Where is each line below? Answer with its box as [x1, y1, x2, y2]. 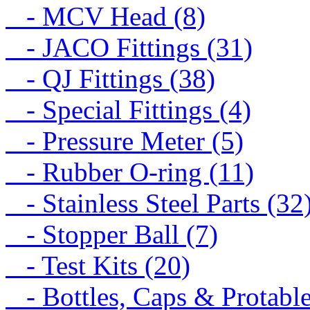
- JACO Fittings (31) [6, 32, 253, 62]
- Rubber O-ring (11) [6, 156, 254, 187]
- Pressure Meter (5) [6, 125, 244, 156]
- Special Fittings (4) [6, 94, 251, 125]
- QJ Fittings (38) [6, 63, 215, 93]
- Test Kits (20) [6, 250, 190, 280]
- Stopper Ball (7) [6, 219, 218, 249]
